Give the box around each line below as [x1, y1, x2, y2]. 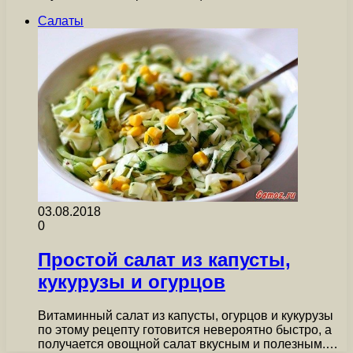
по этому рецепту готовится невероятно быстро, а [38, 323, 332, 336]
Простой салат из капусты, [38, 249, 291, 271]
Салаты [38, 14, 84, 28]
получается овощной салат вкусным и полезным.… [38, 337, 338, 351]
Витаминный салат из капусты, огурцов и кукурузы [38, 309, 333, 322]
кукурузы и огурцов [38, 271, 225, 293]
